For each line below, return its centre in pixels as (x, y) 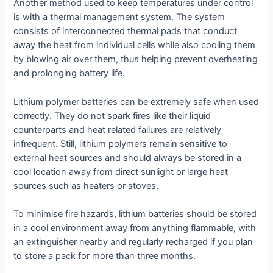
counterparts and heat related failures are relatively (118, 129)
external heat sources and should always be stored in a (128, 158)
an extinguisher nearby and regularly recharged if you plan (133, 242)
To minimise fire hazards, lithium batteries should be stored (135, 214)
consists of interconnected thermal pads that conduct (126, 31)
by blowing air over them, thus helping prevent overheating (136, 59)
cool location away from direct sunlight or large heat (121, 172)
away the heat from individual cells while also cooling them (135, 45)
